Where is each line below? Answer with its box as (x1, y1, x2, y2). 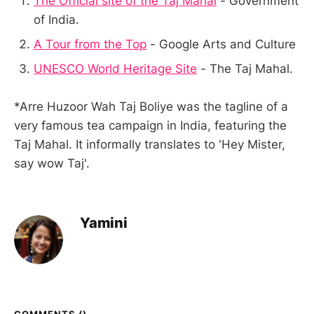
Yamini (80, 214, 128, 232)
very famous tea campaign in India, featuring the (14, 118, 287, 133)
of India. (34, 12, 79, 27)
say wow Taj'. (14, 156, 90, 171)
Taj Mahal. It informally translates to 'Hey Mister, (14, 137, 285, 152)
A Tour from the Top (34, 36, 146, 51)
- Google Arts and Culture (146, 36, 296, 51)
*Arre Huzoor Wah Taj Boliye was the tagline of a (14, 100, 288, 114)
